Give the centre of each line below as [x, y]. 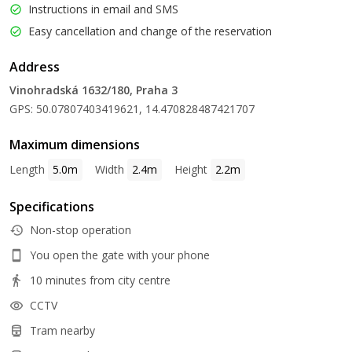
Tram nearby [62, 330]
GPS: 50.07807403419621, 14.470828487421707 [132, 109]
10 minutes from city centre [100, 280]
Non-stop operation [81, 230]
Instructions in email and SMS [103, 9]
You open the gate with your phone [120, 255]
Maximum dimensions [75, 145]
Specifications [52, 207]
